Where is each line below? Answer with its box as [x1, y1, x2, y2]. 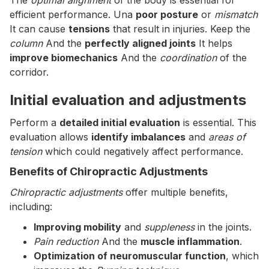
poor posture [136, 8, 198, 20]
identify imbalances [91, 131, 186, 143]
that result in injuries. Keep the [110, 23, 250, 35]
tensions [68, 23, 110, 35]
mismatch [214, 8, 258, 20]
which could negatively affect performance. [42, 145, 243, 157]
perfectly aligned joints [85, 37, 196, 49]
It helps [196, 37, 232, 49]
